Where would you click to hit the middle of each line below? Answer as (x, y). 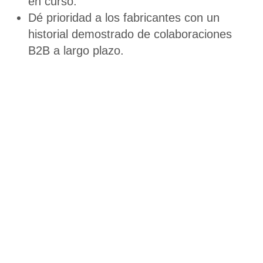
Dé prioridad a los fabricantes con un (124, 17)
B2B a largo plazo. (76, 50)
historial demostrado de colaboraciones (130, 34)
